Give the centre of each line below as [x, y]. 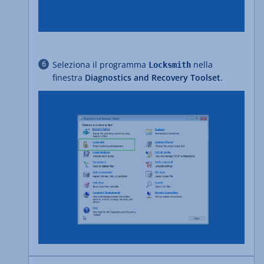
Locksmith [170, 65]
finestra [69, 77]
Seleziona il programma [100, 64]
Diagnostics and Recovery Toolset [153, 77]
